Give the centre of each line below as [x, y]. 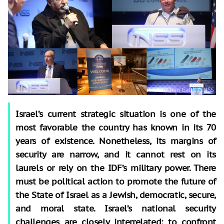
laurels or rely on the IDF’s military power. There [116, 168]
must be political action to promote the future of [116, 181]
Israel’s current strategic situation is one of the [116, 114]
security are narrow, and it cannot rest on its [116, 154]
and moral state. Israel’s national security [116, 208]
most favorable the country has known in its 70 [116, 127]
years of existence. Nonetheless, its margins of [116, 141]
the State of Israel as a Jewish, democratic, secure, [116, 195]
